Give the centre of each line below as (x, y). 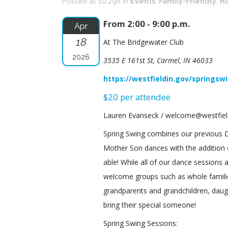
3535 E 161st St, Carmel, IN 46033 (158, 60)
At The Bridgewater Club (144, 42)
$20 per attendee (137, 97)
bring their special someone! (150, 205)
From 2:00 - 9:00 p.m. (147, 24)
